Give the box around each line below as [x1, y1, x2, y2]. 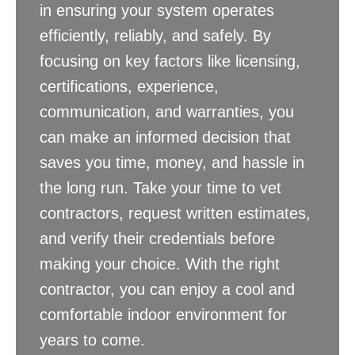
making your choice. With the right [40, 255, 280, 273]
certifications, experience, [40, 78, 219, 96]
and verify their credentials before [40, 230, 275, 248]
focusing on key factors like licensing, [40, 52, 300, 71]
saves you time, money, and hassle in [40, 154, 304, 172]
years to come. [40, 331, 145, 349]
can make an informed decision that [40, 128, 291, 147]
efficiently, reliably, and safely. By [40, 27, 271, 45]
